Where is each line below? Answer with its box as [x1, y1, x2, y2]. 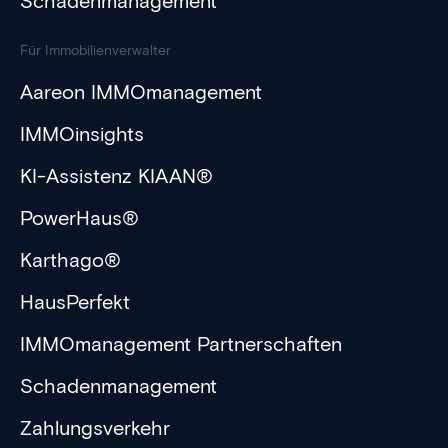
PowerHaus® [20, 206, 139, 231]
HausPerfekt [20, 290, 130, 315]
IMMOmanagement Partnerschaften [20, 332, 342, 357]
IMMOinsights [20, 122, 144, 147]
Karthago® [20, 248, 121, 273]
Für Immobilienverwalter [20, 42, 171, 60]
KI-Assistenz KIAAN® [20, 164, 213, 189]
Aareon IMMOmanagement [20, 80, 262, 105]
